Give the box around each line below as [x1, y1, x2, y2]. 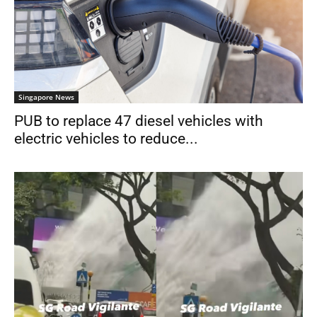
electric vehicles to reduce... [14, 129, 198, 147]
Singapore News [18, 91, 74, 102]
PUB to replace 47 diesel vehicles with [14, 112, 263, 129]
